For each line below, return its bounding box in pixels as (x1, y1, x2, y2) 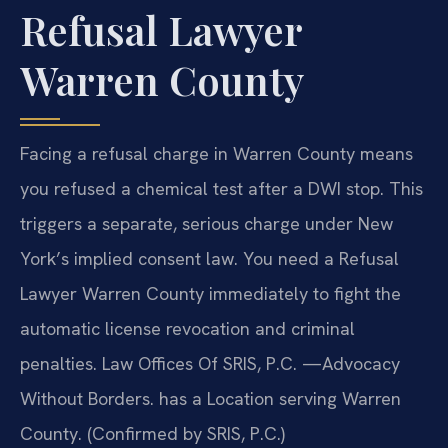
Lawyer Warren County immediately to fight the (20, 281, 401, 305)
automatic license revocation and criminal (20, 316, 355, 340)
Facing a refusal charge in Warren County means (20, 141, 413, 165)
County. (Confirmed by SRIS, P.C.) (20, 421, 285, 445)
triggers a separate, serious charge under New (20, 211, 393, 235)
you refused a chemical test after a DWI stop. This (20, 176, 423, 200)
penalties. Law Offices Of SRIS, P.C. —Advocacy (20, 351, 400, 375)
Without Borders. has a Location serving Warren (20, 386, 401, 410)
